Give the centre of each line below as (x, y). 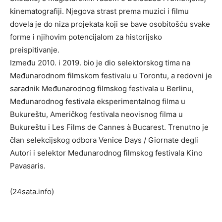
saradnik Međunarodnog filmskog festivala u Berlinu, (102, 89)
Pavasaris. (28, 166)
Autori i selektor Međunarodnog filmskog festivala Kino (106, 153)
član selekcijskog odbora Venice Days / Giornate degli (104, 140)
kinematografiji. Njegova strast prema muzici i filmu (99, 11)
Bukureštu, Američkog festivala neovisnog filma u (96, 114)
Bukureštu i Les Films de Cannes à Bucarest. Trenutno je (109, 127)
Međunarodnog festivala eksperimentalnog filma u (98, 102)
